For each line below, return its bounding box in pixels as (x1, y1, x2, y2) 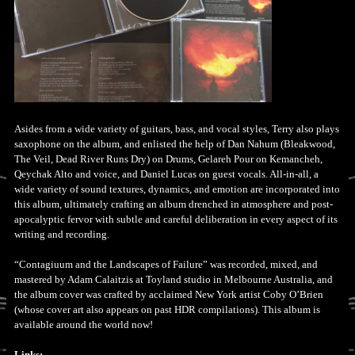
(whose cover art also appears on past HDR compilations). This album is (14, 304, 320, 316)
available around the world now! (14, 319, 153, 331)
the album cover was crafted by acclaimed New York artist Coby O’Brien (14, 289, 323, 301)
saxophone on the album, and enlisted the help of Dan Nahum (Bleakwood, (14, 139, 335, 151)
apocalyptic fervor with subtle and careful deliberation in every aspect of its (14, 214, 338, 226)
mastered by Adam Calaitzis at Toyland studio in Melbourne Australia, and (14, 274, 333, 286)
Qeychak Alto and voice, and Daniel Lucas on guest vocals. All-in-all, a (14, 169, 319, 181)
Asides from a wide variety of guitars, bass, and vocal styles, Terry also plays (14, 124, 339, 136)
